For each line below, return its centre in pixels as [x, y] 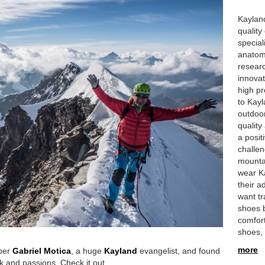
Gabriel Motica [42, 251]
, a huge [88, 251]
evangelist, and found [180, 251]
